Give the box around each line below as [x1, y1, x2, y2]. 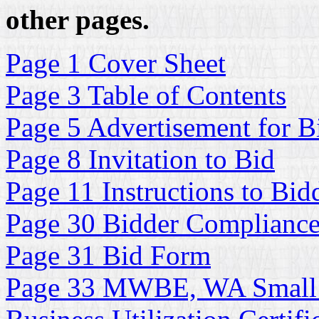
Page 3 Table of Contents [6, 80, 286, 110]
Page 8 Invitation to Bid [6, 144, 275, 174]
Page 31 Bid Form [6, 240, 211, 271]
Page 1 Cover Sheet [6, 48, 226, 78]
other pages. [6, 4, 150, 35]
